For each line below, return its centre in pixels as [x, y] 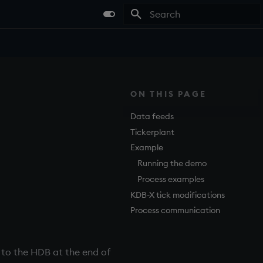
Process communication [175, 210]
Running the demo [172, 163]
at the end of [80, 252]
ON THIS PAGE [168, 94]
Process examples [171, 179]
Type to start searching [190, 35]
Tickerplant [152, 132]
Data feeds [152, 116]
